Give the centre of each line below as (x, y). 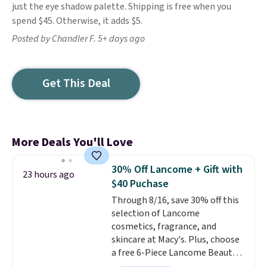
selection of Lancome (155, 213)
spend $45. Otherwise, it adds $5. (77, 21)
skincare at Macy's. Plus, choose (175, 240)
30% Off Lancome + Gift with (177, 170)
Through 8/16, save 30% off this (175, 200)
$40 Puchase (140, 184)
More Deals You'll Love (72, 142)
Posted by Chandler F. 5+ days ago (78, 39)
